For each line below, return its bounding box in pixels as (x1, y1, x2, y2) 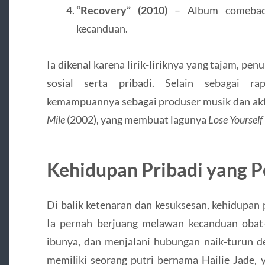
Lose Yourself (208, 112, 263, 126)
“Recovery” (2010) (76, 3, 167, 17)
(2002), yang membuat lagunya (64, 112, 208, 126)
